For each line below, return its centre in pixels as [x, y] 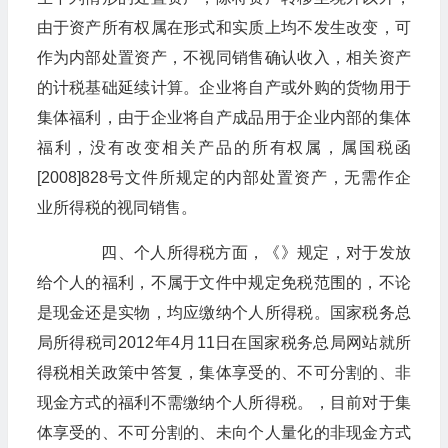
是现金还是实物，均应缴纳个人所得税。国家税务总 [223, 312]
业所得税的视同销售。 [116, 207]
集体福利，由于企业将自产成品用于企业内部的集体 [223, 117]
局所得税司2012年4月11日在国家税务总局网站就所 [223, 342]
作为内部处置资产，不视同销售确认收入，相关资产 [223, 57]
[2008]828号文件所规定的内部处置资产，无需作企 [223, 177]
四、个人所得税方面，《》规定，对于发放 [239, 252]
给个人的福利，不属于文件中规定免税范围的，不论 [223, 282]
